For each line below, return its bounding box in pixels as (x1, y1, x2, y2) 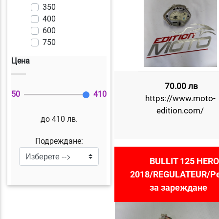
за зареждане (149, 182, 207, 193)
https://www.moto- (145, 93, 216, 103)
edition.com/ (156, 106, 204, 115)
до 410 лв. (40, 114, 78, 124)
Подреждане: (35, 136, 83, 146)
